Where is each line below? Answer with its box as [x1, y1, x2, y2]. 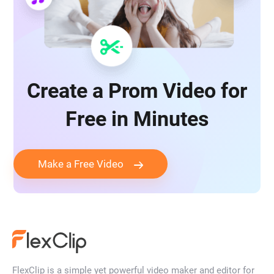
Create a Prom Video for [27, 78, 247, 103]
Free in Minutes [65, 106, 209, 131]
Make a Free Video [38, 158, 124, 171]
